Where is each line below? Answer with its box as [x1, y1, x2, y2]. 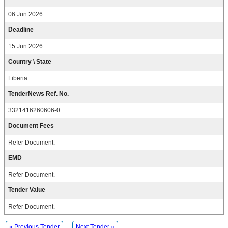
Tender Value [8, 186, 45, 194]
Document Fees [8, 122, 54, 130]
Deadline [8, 26, 34, 34]
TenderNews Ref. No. [8, 90, 69, 98]
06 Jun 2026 [8, 11, 43, 18]
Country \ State [8, 58, 51, 66]
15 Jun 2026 [8, 43, 43, 50]
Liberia [8, 75, 27, 82]
